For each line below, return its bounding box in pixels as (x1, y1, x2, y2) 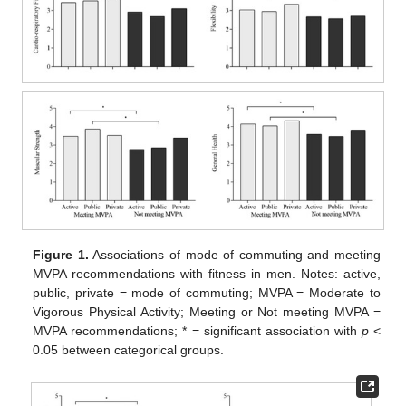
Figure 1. (33, 246, 89, 262)
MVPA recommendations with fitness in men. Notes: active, (33, 266, 381, 281)
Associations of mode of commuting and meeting (88, 246, 381, 262)
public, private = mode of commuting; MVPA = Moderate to (33, 285, 381, 300)
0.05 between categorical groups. (33, 342, 225, 357)
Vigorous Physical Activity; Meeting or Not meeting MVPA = (33, 304, 381, 319)
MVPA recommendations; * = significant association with (33, 323, 362, 338)
